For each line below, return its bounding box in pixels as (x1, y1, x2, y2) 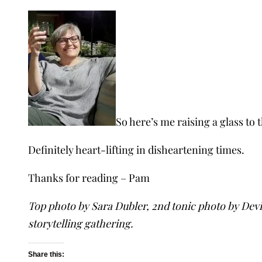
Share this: (28, 250, 64, 258)
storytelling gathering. (28, 216, 133, 230)
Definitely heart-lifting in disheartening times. (28, 142, 244, 157)
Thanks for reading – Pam (28, 170, 150, 185)
